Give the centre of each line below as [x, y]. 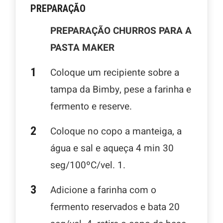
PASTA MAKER [82, 48]
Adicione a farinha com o [103, 190]
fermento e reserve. [91, 107]
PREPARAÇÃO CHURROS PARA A [121, 31]
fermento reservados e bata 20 [115, 207]
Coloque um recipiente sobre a [115, 73]
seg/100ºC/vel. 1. [88, 165]
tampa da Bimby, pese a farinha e [121, 90]
